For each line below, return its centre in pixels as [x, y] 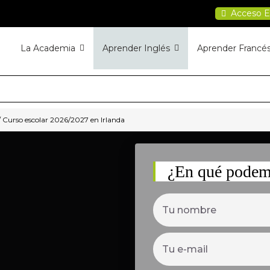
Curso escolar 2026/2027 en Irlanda [63, 120]
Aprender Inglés [137, 48]
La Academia [48, 48]
